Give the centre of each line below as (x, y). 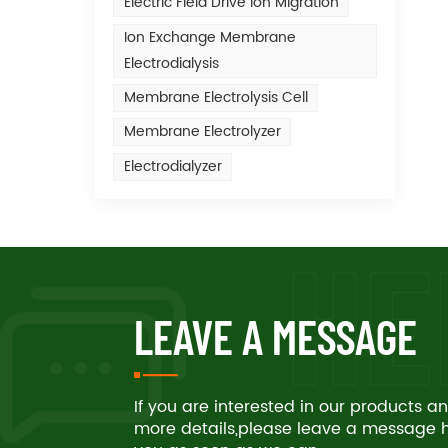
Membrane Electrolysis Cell (215, 98)
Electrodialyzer (172, 166)
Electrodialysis (171, 63)
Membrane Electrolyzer (202, 132)
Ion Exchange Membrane (209, 37)
